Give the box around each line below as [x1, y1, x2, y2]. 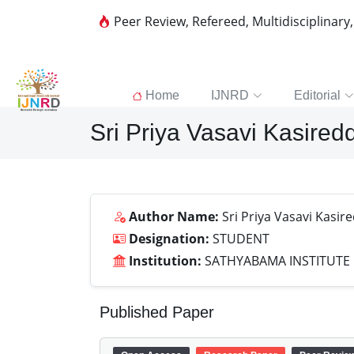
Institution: [129, 252, 201, 269]
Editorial [293, 88, 341, 102]
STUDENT [209, 230, 269, 247]
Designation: [129, 230, 209, 247]
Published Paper [100, 303, 214, 321]
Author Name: [129, 208, 219, 225]
